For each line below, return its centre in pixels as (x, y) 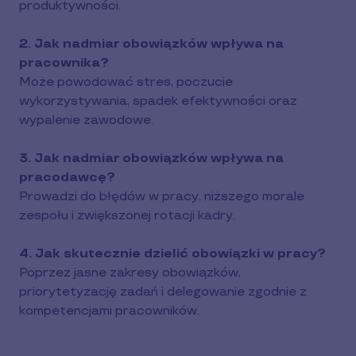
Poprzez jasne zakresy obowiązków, (130, 273)
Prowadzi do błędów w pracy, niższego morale (162, 197)
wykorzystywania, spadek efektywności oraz (158, 101)
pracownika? (64, 63)
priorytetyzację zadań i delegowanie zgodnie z (163, 292)
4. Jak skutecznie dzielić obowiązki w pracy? (172, 254)
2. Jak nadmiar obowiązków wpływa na (151, 44)
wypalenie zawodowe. (86, 120)
